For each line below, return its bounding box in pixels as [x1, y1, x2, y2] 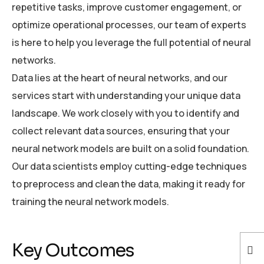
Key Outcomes [12, 239, 133, 262]
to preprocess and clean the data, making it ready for [12, 177, 245, 190]
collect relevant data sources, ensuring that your [12, 124, 230, 137]
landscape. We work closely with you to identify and [12, 106, 239, 120]
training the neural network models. [12, 194, 169, 208]
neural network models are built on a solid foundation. [12, 141, 249, 155]
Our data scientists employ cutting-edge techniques [12, 159, 247, 173]
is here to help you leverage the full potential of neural [12, 35, 251, 49]
